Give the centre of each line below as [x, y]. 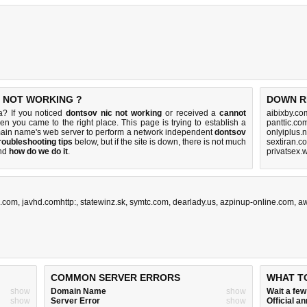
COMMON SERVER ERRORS [115, 278]
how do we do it [38, 151]
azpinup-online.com [257, 202]
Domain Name [78, 291]
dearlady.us [194, 202]
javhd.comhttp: [49, 202]
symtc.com [149, 202]
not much [229, 142]
